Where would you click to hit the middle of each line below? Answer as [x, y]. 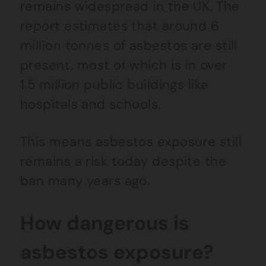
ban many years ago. [85, 181]
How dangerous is [105, 223]
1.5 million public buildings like [115, 85]
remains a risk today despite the [123, 161]
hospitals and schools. [91, 104]
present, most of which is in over [124, 65]
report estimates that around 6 [120, 26]
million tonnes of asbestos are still [129, 45]
